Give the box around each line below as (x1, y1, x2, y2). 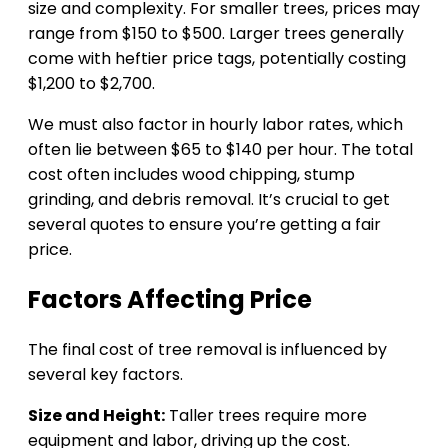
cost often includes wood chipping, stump (28, 162, 355, 186)
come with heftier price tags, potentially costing (28, 46, 406, 70)
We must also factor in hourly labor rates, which (28, 112, 403, 136)
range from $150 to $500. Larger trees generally (28, 21, 404, 45)
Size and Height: (28, 403, 165, 427)
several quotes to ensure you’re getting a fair (28, 212, 381, 236)
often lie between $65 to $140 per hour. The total (28, 137, 413, 161)
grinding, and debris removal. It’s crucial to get (28, 187, 390, 211)
